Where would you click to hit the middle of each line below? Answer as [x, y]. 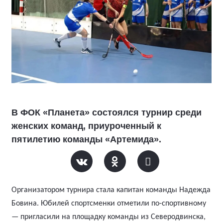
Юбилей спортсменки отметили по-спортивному [123, 204]
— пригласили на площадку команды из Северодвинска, [109, 217]
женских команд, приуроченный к [86, 126]
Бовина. [26, 204]
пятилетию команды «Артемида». [86, 139]
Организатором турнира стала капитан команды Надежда [111, 190]
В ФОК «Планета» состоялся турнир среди [107, 112]
